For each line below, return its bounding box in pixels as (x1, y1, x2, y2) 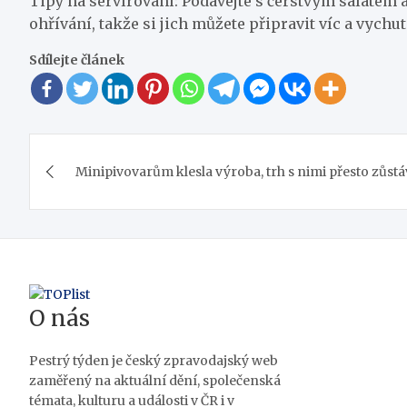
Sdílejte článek (29, 52, 124, 68)
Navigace (28, 133, 155, 169)
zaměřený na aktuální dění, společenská (29, 372, 281, 389)
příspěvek (28, 207, 167, 243)
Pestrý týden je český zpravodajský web (29, 352, 278, 369)
